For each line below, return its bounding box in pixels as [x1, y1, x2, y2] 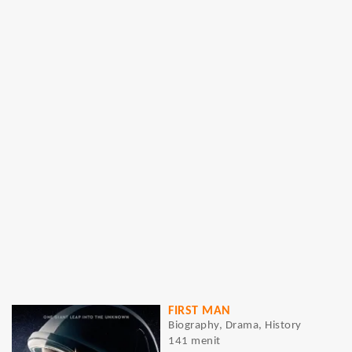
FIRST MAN [168, 305, 231, 317]
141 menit [168, 335, 221, 347]
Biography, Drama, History [168, 320, 302, 332]
